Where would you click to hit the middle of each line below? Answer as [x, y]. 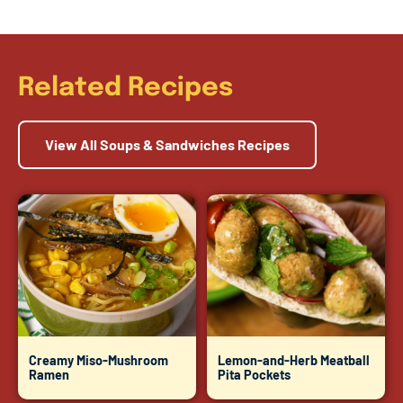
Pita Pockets [255, 375]
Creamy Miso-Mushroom [99, 361]
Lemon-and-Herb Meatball [294, 361]
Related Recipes [125, 88]
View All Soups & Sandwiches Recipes [167, 144]
